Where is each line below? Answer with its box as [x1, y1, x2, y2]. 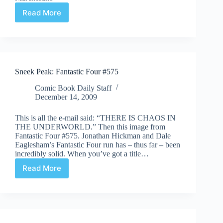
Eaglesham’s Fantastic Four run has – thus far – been [15, 140, 180, 149]
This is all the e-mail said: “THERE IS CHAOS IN [15, 113, 176, 122]
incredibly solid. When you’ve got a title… [15, 149, 149, 158]
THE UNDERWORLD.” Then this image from [15, 122, 165, 131]
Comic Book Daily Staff [35, 83, 111, 92]
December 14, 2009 [35, 92, 97, 101]
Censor [41, 21, 67, 31]
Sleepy [41, 11, 66, 21]
